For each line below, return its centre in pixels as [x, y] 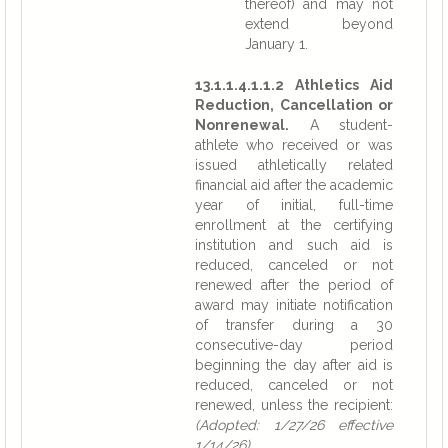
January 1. [276, 44]
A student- [341, 125]
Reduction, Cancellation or [294, 105]
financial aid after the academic [294, 185]
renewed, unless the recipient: [294, 405]
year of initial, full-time [294, 205]
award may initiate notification [294, 305]
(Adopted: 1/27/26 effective [294, 425]
